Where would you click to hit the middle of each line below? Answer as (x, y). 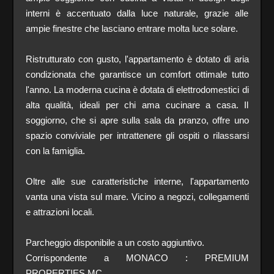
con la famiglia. (55, 150)
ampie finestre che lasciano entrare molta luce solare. (131, 28)
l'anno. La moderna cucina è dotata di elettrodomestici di (137, 89)
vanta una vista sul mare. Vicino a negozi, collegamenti (137, 196)
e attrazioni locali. (60, 212)
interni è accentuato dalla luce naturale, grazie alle (137, 13)
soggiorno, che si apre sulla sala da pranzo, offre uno (137, 120)
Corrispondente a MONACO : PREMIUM (137, 257)
